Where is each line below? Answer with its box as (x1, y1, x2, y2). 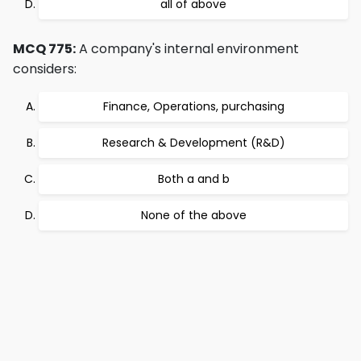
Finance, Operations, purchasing (102, 98, 284, 114)
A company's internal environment (76, 39, 299, 58)
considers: (13, 60, 77, 78)
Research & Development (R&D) (102, 135, 285, 151)
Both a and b (157, 171, 230, 187)
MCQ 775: (13, 39, 76, 58)
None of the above (140, 207, 247, 223)
